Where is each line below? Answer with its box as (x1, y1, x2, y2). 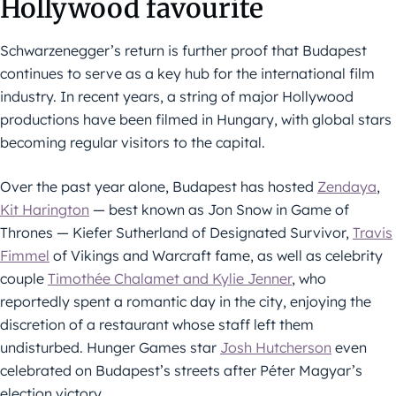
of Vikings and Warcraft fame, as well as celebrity (49, 247, 383, 265)
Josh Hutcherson (220, 339, 331, 357)
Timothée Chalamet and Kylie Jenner (48, 270, 292, 288)
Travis (353, 224, 392, 242)
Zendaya (317, 178, 377, 196)
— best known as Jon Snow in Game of (89, 201, 349, 219)
